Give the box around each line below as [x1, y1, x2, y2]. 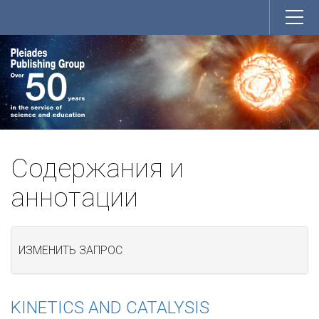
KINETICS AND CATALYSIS [11, 297, 209, 318]
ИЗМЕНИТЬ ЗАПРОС [19, 244, 122, 258]
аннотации [11, 182, 138, 213]
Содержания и [11, 152, 184, 184]
